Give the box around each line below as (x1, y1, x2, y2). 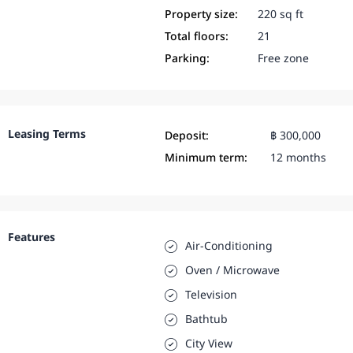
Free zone (257, 50, 309, 68)
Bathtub (184, 311, 228, 329)
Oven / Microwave (184, 262, 280, 280)
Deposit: (164, 128, 209, 145)
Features (8, 229, 55, 247)
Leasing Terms (8, 126, 86, 143)
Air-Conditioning (184, 238, 273, 255)
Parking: (164, 50, 210, 68)
